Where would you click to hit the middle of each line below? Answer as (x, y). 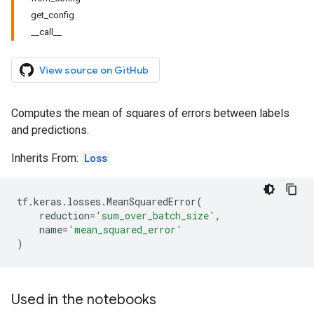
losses (84, 202)
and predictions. (50, 130)
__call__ (46, 32)
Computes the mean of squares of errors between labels (150, 113)
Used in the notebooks (84, 300)
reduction (64, 216)
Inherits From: (46, 158)
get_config (53, 15)
